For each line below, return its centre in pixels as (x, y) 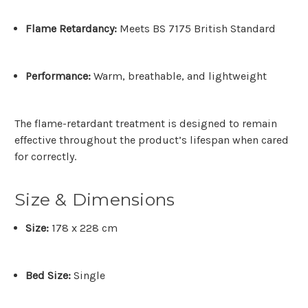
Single (88, 276)
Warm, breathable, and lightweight (179, 76)
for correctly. (45, 157)
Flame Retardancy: (71, 29)
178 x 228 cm (84, 228)
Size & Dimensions (95, 200)
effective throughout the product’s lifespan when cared (152, 140)
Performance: (58, 76)
